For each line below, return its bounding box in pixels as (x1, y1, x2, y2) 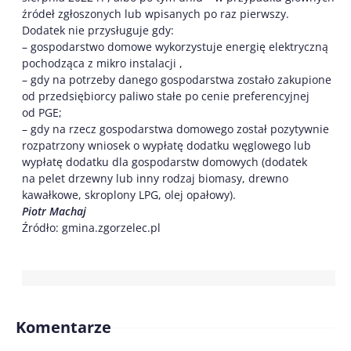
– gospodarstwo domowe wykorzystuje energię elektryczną (22, 39, 328, 55)
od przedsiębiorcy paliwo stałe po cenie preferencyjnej (22, 89, 309, 104)
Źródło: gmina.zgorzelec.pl (22, 220, 161, 236)
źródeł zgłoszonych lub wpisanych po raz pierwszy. (22, 6, 289, 22)
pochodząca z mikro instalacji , (22, 56, 183, 71)
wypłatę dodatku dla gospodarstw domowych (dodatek (22, 154, 307, 170)
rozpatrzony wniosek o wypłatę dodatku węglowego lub (22, 138, 311, 154)
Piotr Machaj (22, 204, 86, 219)
